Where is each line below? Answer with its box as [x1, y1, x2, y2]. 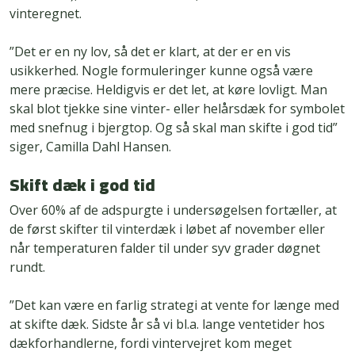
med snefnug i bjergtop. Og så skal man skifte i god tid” [10, 119, 338, 137]
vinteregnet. [10, 5, 82, 23]
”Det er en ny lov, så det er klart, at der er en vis [10, 43, 291, 61]
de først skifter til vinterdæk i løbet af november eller [10, 220, 325, 239]
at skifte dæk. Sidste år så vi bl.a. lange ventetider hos [10, 315, 325, 334]
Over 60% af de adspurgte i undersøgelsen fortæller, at [10, 201, 337, 219]
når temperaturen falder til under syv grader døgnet [10, 239, 320, 258]
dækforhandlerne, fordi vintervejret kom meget [10, 334, 292, 353]
